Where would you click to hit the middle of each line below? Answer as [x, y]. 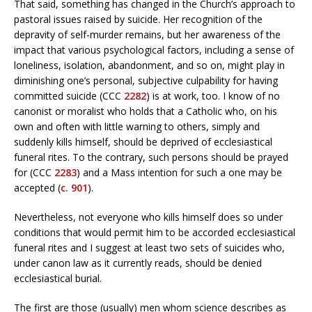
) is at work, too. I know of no [213, 95]
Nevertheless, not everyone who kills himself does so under [148, 217]
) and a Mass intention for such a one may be [179, 172]
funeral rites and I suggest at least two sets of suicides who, [149, 247]
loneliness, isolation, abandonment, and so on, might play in [149, 65]
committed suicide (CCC [69, 95]
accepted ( [37, 187]
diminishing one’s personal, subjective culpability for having [146, 80]
